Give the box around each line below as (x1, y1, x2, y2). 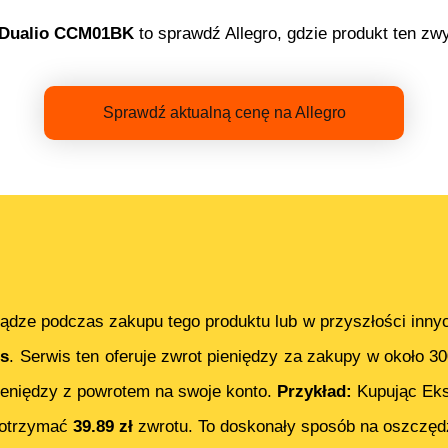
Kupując (357, 381, 422, 401)
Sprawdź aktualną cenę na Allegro (102, 103, 346, 121)
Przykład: (277, 381, 357, 401)
